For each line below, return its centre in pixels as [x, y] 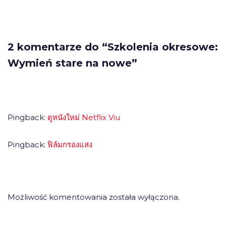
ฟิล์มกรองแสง [70, 145]
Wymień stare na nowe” [72, 63]
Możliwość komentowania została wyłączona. [94, 197]
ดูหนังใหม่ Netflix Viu [84, 117]
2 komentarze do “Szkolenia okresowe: [113, 47]
